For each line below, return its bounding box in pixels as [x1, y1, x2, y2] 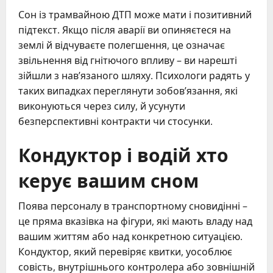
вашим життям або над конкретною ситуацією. [18, 230, 243, 244]
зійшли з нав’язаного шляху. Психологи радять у [18, 69, 250, 83]
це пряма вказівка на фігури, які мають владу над [18, 214, 252, 229]
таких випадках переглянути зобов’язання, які [18, 84, 238, 98]
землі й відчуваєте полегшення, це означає [18, 38, 225, 52]
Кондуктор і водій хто [18, 140, 229, 168]
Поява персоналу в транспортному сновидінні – [18, 199, 247, 213]
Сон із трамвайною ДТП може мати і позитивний [18, 8, 252, 22]
